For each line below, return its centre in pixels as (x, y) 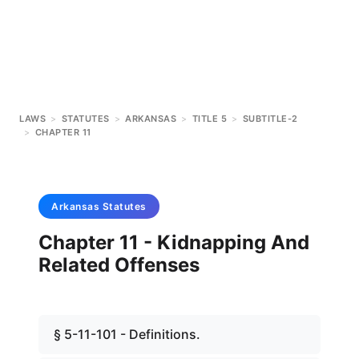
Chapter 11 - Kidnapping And (174, 242)
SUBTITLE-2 (270, 119)
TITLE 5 (209, 119)
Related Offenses (119, 265)
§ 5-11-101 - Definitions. (127, 334)
